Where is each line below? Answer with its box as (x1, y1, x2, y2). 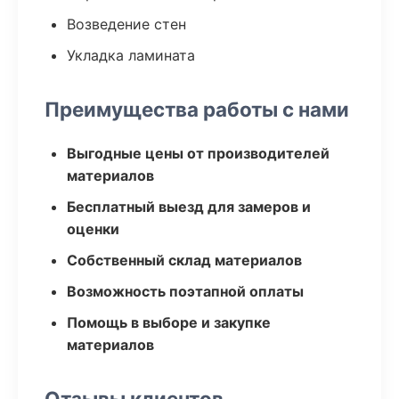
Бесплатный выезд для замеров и (67, 198, 311, 216)
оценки (67, 220, 119, 238)
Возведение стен (67, 15, 186, 33)
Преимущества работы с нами (45, 97, 349, 121)
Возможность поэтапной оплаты (67, 282, 304, 300)
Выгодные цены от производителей (67, 144, 330, 162)
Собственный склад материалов (67, 251, 302, 269)
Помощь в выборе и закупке (67, 313, 271, 331)
